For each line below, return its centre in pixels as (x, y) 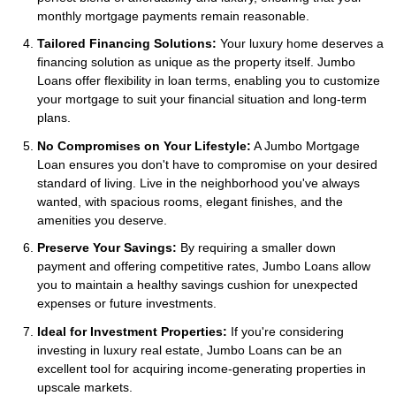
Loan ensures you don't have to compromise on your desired (207, 164)
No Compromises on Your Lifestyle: (144, 145)
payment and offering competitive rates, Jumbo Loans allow (204, 267)
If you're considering (286, 331)
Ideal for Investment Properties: (132, 331)
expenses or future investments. (127, 304)
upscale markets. (85, 387)
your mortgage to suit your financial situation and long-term (202, 99)
